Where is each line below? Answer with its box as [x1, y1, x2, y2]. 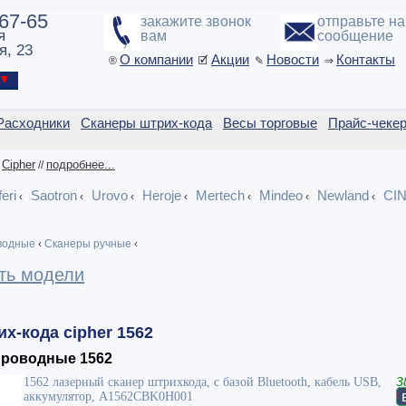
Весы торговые [223, 115, 317, 130]
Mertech [196, 188, 245, 203]
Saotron [31, 188, 77, 203]
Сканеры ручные [42, 237, 131, 250]
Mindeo [259, 188, 303, 203]
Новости [266, 52, 319, 67]
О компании [120, 52, 193, 67]
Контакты [336, 52, 395, 67]
